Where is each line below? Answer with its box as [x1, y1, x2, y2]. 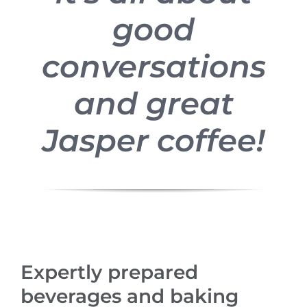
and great [73, 84, 234, 123]
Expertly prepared [21, 260, 198, 284]
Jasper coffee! [42, 121, 265, 160]
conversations [41, 47, 266, 86]
